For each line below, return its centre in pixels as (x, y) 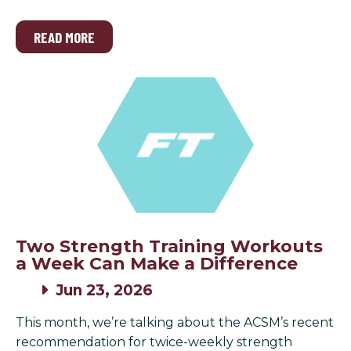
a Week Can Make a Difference (157, 263)
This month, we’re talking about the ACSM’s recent (175, 322)
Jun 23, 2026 (103, 290)
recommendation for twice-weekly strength (154, 342)
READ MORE (65, 37)
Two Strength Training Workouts (169, 246)
